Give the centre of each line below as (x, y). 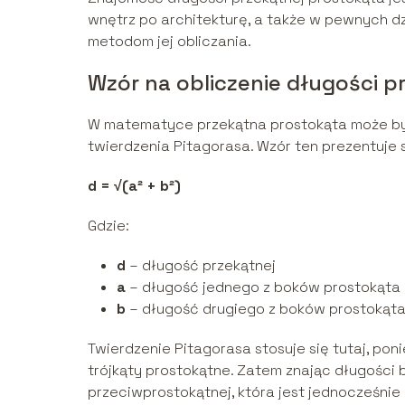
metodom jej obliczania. (170, 41)
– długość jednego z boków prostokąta (263, 287)
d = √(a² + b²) (134, 185)
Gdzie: (108, 225)
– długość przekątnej (201, 265)
